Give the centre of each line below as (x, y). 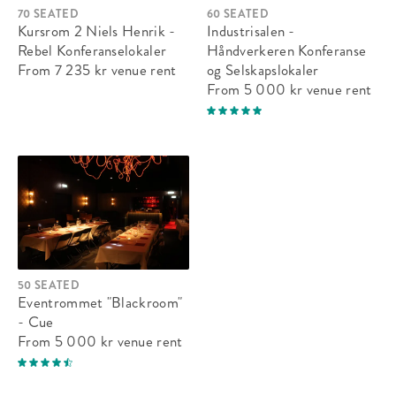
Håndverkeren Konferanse (287, 51)
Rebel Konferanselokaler (92, 51)
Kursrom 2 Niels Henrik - (97, 31)
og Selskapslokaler (263, 70)
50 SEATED (49, 286)
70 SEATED (48, 14)
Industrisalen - (251, 31)
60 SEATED (238, 14)
